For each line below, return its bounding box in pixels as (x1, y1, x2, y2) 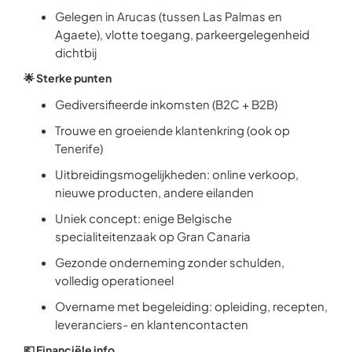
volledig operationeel (55, 273, 174, 288)
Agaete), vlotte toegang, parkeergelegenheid (55, 27, 310, 42)
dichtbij (55, 45, 97, 60)
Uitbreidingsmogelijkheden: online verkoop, (55, 167, 299, 181)
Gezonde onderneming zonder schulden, (55, 255, 284, 269)
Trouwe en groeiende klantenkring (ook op (55, 123, 290, 137)
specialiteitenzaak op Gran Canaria (55, 229, 251, 244)
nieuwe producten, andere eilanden (55, 185, 254, 200)
